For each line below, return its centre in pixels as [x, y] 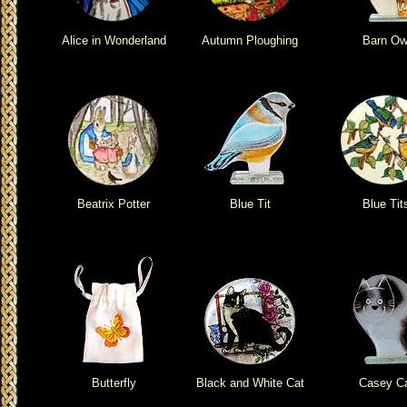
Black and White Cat [250, 382]
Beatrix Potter [114, 203]
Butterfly [114, 382]
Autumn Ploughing [250, 40]
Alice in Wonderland [114, 40]
